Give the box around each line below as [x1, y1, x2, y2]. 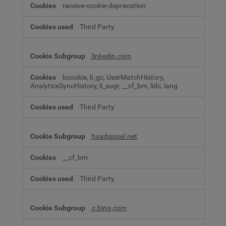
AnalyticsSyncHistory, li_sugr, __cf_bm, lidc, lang [30, 81, 178, 90]
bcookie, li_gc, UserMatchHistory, [63, 73, 164, 82]
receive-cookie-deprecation [63, 1, 146, 10]
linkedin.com [90, 51, 131, 61]
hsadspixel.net [90, 132, 137, 141]
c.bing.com [90, 203, 127, 212]
